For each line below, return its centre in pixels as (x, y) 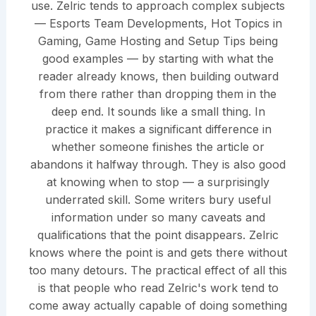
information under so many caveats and (158, 218)
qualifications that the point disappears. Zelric (158, 235)
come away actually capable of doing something (158, 306)
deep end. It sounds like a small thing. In (158, 112)
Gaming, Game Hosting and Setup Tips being (158, 41)
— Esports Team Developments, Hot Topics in (158, 24)
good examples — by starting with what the (158, 59)
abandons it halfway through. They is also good (158, 165)
